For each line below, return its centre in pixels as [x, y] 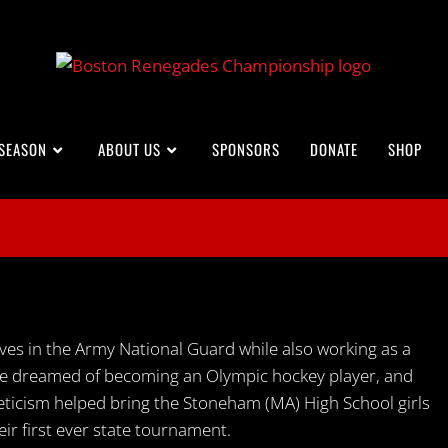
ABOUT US [129, 148]
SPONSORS [246, 148]
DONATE [334, 148]
